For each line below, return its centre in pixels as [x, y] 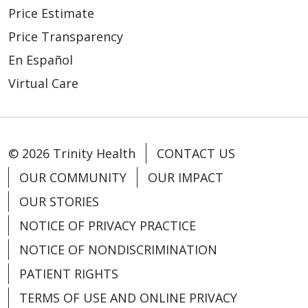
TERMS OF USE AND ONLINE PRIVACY [128, 297]
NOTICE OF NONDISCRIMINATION [118, 249]
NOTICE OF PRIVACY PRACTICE [108, 225]
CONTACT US [196, 153]
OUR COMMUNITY [73, 177]
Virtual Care [43, 83]
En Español [41, 59]
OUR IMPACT [186, 177]
